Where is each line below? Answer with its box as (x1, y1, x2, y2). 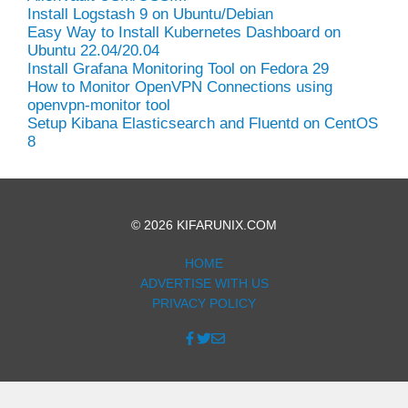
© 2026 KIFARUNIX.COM (131, 217, 277, 232)
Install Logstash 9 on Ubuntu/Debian (27, 5, 273, 23)
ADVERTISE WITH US (139, 275, 269, 291)
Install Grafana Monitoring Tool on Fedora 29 (27, 59, 329, 77)
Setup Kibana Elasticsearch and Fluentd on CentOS (27, 114, 378, 132)
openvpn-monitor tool (27, 96, 170, 114)
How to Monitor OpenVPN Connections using (27, 77, 332, 96)
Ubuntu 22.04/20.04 (27, 41, 159, 59)
